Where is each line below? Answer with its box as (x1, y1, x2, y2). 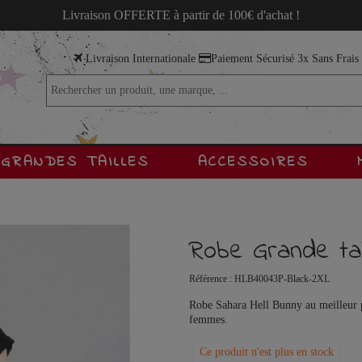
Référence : (189, 273, 232, 284)
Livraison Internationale (82, 53, 199, 65)
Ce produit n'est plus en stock (200, 346, 334, 358)
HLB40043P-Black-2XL (234, 273, 330, 284)
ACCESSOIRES (197, 152, 309, 174)
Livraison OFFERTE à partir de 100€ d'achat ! (61, 8, 300, 22)
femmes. (189, 314, 228, 326)
